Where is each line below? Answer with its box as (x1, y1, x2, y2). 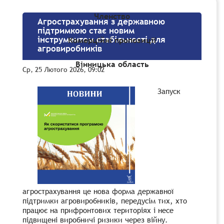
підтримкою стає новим (37, 24, 134, 36)
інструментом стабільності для (37, 33, 165, 45)
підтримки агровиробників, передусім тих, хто (22, 195, 187, 205)
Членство (94, 10, 130, 22)
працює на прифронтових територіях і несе (22, 204, 173, 215)
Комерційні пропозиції (68, 34, 156, 46)
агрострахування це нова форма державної (22, 185, 173, 196)
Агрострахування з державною (37, 15, 165, 27)
